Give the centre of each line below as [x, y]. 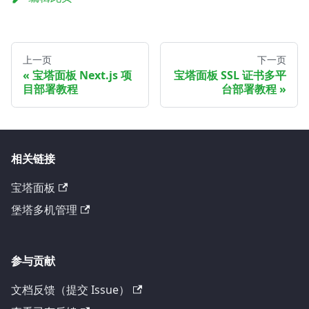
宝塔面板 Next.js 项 [82, 75]
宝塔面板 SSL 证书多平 [230, 75]
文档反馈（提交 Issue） [70, 290]
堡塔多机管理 [44, 210]
